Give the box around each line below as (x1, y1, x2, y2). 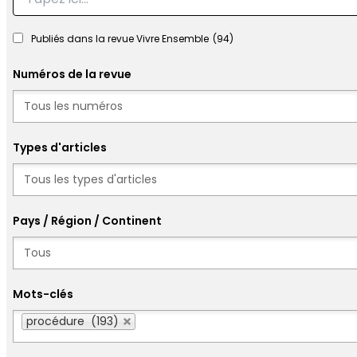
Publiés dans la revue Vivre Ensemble (31, 32, 209, 45)
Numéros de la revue (13, 66, 131, 82)
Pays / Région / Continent (13, 213, 162, 229)
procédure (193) (26, 313, 119, 329)
